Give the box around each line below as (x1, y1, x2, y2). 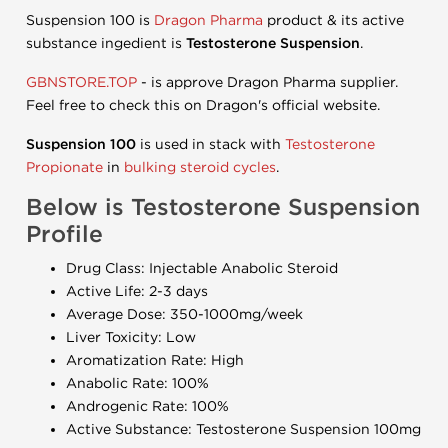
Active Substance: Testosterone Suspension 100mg (66, 421, 421, 438)
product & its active (263, 12, 404, 29)
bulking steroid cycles (124, 159, 276, 176)
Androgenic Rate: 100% (66, 398, 229, 415)
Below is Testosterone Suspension (26, 194, 420, 222)
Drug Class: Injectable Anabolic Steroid (66, 260, 338, 277)
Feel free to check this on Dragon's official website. (26, 97, 380, 114)
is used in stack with (136, 136, 285, 153)
